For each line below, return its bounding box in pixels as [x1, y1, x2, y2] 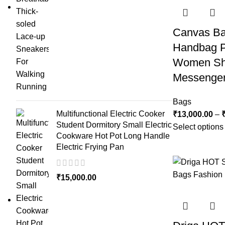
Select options [172, 123, 223, 131]
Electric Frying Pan [56, 143, 124, 151]
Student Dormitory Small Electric [56, 121, 172, 129]
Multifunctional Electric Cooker [56, 109, 165, 118]
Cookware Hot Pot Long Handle [56, 132, 170, 140]
